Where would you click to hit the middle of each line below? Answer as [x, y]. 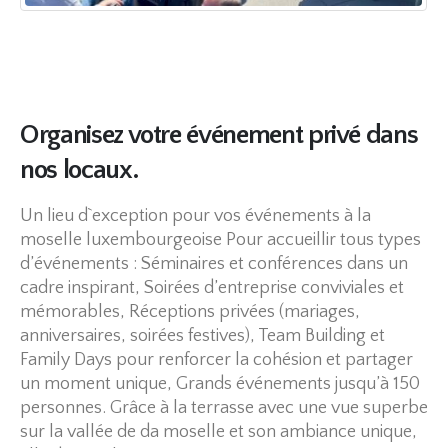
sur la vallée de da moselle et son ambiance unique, [218, 431]
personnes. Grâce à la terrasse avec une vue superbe [224, 407]
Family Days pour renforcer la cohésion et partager [216, 359]
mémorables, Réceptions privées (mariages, [190, 311]
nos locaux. [79, 169]
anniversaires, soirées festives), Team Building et [202, 335]
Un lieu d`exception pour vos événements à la [195, 215]
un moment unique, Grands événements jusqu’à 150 [220, 383]
